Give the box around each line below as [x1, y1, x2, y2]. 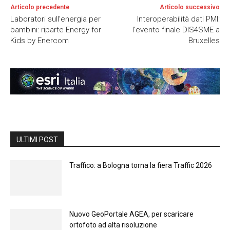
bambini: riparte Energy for [10, 25, 101, 35]
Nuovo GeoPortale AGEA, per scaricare [69, 209, 194, 218]
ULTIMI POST [16, 135, 58, 144]
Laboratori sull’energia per [10, 14, 101, 24]
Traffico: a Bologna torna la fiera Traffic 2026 [69, 161, 212, 169]
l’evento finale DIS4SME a [132, 25, 220, 35]
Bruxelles [188, 36, 220, 46]
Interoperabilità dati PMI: [137, 14, 220, 24]
